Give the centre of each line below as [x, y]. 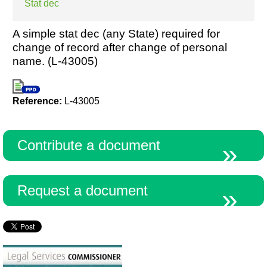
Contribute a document [89, 145]
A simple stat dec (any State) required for [116, 33]
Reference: [38, 101]
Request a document [83, 190]
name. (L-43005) [55, 61]
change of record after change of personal [120, 47]
